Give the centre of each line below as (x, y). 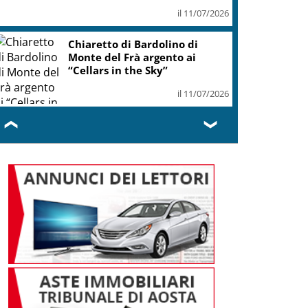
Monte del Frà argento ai (132, 57)
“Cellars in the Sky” (118, 70)
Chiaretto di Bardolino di (133, 44)
